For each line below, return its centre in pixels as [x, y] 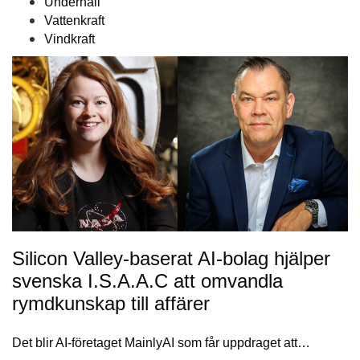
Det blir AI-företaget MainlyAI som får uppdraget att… [161, 342]
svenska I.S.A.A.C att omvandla [147, 280]
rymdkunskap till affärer [111, 303]
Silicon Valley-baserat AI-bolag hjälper [171, 258]
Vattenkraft [74, 21]
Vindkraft [70, 39]
